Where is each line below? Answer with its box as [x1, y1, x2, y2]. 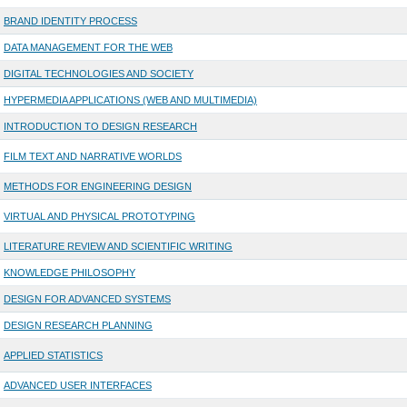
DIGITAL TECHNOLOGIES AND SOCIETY [3, 68, 194, 80]
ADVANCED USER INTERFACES [3, 380, 152, 392]
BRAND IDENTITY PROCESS [3, 15, 137, 27]
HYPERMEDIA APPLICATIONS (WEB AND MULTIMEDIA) [3, 94, 257, 106]
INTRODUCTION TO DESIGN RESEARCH [3, 121, 197, 133]
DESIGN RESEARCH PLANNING [3, 320, 153, 332]
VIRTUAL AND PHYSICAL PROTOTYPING [3, 211, 195, 223]
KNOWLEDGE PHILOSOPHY [3, 267, 135, 279]
